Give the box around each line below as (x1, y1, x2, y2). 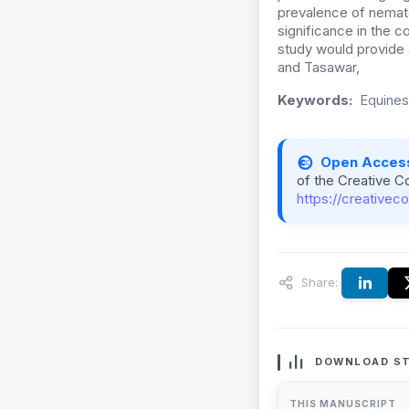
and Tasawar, (278, 58, 360, 77)
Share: (298, 274, 338, 289)
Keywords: (278, 91, 352, 110)
